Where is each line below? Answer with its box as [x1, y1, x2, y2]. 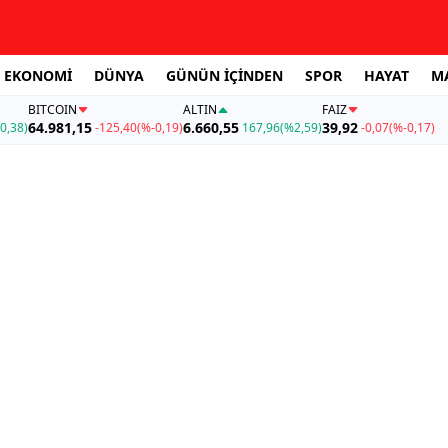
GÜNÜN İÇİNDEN [166, 65, 283, 85]
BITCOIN [27, 101, 77, 119]
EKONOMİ [4, 65, 72, 85]
